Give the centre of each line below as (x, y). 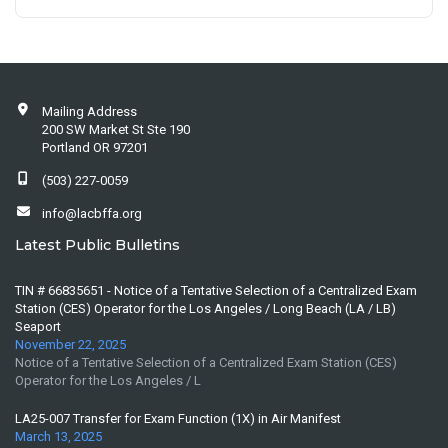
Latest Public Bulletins (97, 245)
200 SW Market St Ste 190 (115, 130)
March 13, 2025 (58, 436)
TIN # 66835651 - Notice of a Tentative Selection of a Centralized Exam (216, 290)
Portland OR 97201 (94, 148)
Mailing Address (89, 112)
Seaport (38, 326)
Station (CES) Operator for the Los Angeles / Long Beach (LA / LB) (205, 308)
